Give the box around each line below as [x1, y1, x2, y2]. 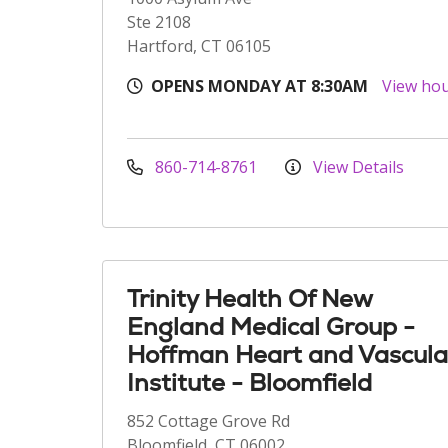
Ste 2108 [127, 11, 191, 33]
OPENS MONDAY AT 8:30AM [151, 75, 368, 97]
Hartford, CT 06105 [127, 35, 271, 57]
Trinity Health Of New [127, 283, 372, 314]
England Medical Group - [127, 311, 415, 342]
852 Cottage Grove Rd [127, 410, 290, 432]
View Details [309, 156, 404, 178]
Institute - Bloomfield [127, 367, 372, 398]
